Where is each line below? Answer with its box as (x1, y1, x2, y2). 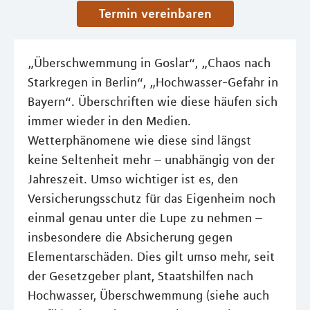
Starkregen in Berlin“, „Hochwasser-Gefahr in (28, 75, 278, 91)
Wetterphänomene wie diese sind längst (28, 133, 251, 149)
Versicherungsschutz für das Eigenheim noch (28, 191, 275, 207)
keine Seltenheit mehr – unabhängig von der (28, 152, 275, 168)
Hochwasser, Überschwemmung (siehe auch (28, 288, 269, 304)
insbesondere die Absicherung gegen (28, 230, 232, 246)
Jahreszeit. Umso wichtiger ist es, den (28, 172, 238, 188)
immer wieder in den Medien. (28, 113, 191, 129)
